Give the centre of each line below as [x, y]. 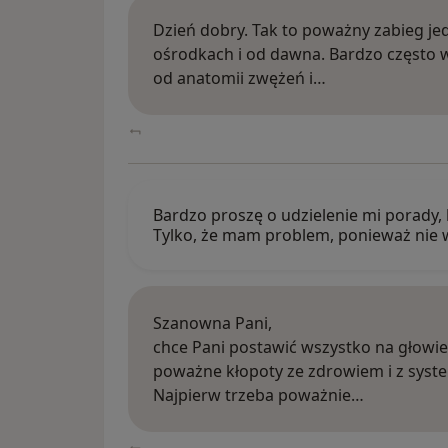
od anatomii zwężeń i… [239, 78]
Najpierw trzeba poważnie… [258, 395]
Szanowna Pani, [212, 323]
